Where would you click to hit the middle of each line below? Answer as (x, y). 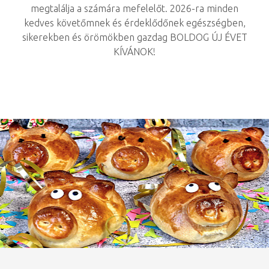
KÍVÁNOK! (134, 52)
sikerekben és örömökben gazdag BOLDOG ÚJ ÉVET (134, 37)
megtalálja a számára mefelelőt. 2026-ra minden (134, 8)
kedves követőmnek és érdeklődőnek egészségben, (134, 23)
